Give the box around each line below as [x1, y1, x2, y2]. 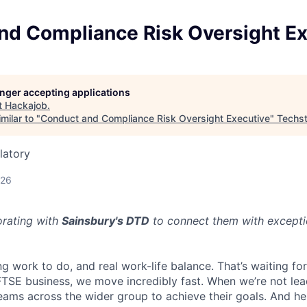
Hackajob [5, 99, 47, 111]
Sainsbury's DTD [62, 214, 149, 228]
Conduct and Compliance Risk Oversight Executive [40, 112, 270, 124]
